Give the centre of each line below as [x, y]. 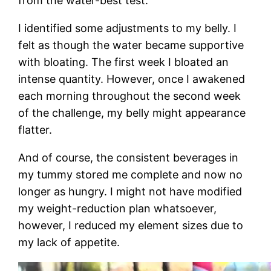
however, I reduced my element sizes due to [131, 225]
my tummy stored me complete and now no [131, 174]
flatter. [35, 129]
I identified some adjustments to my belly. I [128, 28]
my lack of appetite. [69, 242]
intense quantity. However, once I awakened [132, 79]
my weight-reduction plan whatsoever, [118, 208]
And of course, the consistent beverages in [129, 157]
